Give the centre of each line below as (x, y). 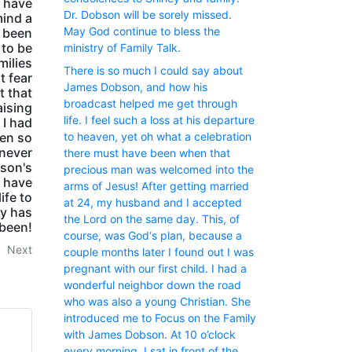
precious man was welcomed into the (159, 170)
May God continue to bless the (142, 31)
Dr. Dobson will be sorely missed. (148, 15)
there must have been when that (147, 153)
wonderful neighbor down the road (152, 285)
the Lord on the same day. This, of (152, 219)
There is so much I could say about (153, 71)
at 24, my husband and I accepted (153, 203)
